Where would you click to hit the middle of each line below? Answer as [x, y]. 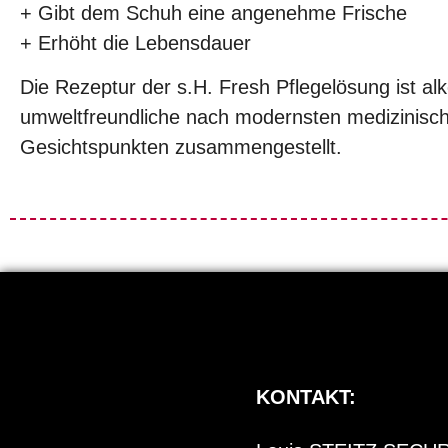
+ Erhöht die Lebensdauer [135, 42]
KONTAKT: [306, 396]
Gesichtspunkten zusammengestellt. [181, 147]
